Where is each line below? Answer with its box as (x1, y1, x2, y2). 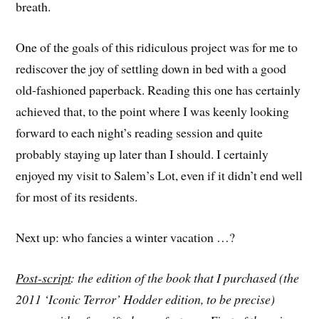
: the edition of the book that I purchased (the (70, 268, 300, 286)
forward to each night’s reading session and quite (16, 124, 263, 142)
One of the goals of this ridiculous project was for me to (16, 38, 298, 56)
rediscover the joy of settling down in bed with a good (16, 60, 287, 78)
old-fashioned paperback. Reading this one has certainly (16, 81, 301, 99)
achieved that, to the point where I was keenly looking (16, 103, 290, 120)
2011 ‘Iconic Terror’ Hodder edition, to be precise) (16, 290, 276, 308)
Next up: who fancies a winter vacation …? (16, 228, 236, 246)
